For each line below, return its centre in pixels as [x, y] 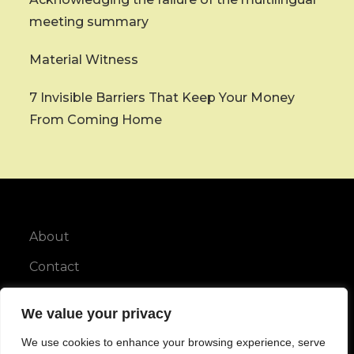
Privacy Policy [73, 297]
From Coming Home [96, 120]
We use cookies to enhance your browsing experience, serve [173, 342]
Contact [55, 267]
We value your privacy [96, 314]
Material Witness [84, 60]
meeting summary [89, 22]
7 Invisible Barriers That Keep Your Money [162, 98]
